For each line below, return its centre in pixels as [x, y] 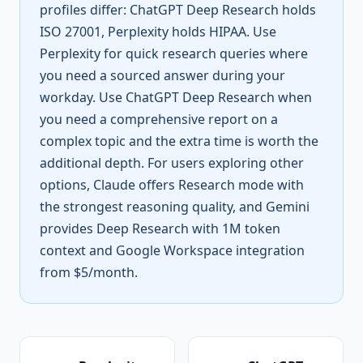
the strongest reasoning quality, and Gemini [175, 207]
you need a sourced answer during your [162, 75]
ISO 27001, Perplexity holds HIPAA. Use [158, 32]
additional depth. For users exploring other [172, 163]
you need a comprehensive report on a [159, 119]
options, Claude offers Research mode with [172, 185]
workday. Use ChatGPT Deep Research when [176, 97]
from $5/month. [89, 272]
